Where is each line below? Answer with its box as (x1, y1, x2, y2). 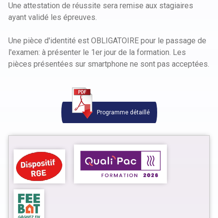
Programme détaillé (95, 109, 150, 116)
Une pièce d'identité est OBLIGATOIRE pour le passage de (8, 36, 206, 45)
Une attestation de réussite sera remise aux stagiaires (8, 1, 193, 10)
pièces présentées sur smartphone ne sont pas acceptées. (8, 59, 209, 69)
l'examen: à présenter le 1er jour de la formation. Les (8, 48, 186, 57)
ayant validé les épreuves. (8, 13, 97, 22)
